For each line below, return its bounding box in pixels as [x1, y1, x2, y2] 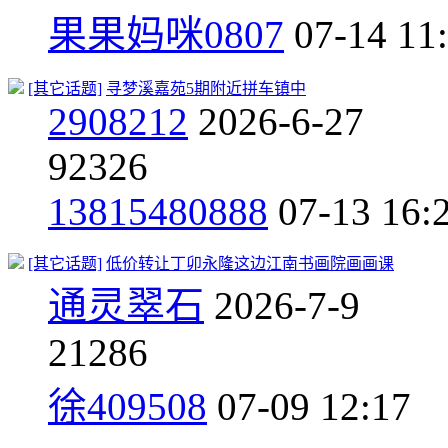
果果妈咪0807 [48, 12, 284, 56]
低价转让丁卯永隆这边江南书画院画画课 [106, 254, 394, 272]
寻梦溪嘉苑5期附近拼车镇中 [106, 79, 306, 97]
